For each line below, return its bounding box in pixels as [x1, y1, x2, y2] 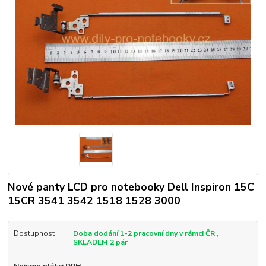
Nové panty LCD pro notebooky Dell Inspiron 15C [8, 179, 255, 194]
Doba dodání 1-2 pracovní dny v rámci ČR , [72, 228, 218, 238]
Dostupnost [13, 228, 55, 238]
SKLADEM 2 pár [72, 237, 128, 247]
